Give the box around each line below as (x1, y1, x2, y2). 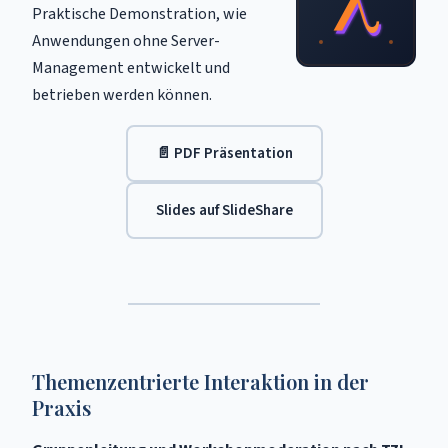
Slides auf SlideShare (155, 199, 293, 221)
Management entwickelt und (32, 57, 230, 79)
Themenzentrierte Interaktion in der (32, 368, 369, 395)
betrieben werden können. (32, 84, 212, 106)
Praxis (32, 394, 91, 421)
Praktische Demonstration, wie (32, 3, 247, 25)
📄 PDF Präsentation (155, 142, 293, 164)
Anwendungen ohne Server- (32, 30, 220, 52)
